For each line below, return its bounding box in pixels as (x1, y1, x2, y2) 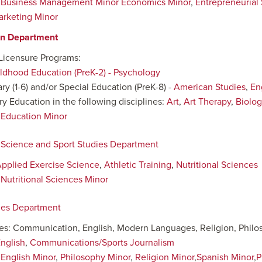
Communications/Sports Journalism (30, 237, 174, 249)
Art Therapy (184, 96, 231, 108)
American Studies (174, 81, 246, 93)
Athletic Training (104, 159, 171, 171)
